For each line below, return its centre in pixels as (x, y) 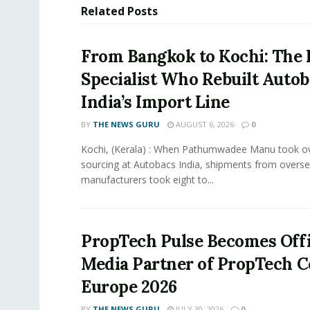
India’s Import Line (155, 102)
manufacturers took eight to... (147, 179)
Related (103, 11)
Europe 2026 (129, 286)
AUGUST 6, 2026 (204, 124)
